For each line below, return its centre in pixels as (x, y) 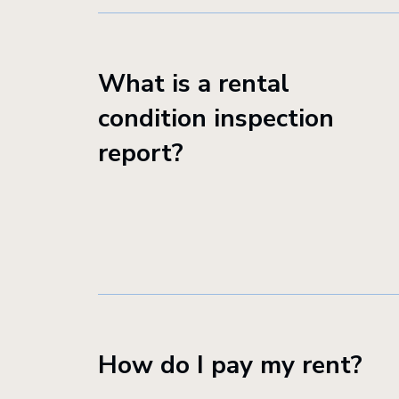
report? (141, 153)
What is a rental (194, 84)
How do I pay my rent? (230, 365)
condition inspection (216, 118)
